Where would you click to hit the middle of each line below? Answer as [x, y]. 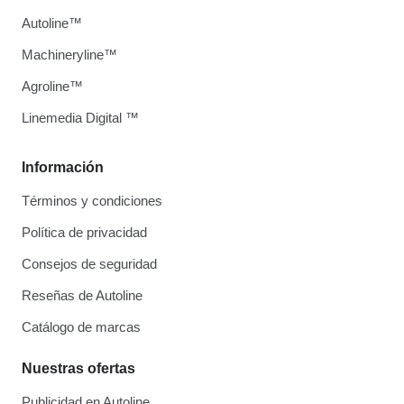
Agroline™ [52, 86]
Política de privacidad [84, 232]
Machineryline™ [69, 55]
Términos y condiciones [92, 201]
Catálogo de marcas [81, 327]
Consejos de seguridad [89, 264]
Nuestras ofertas [78, 368]
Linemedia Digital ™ [80, 118]
